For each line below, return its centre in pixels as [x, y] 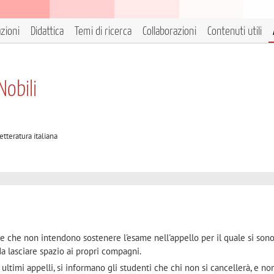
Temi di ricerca [103, 31]
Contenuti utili [235, 31]
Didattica [47, 31]
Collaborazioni [169, 31]
